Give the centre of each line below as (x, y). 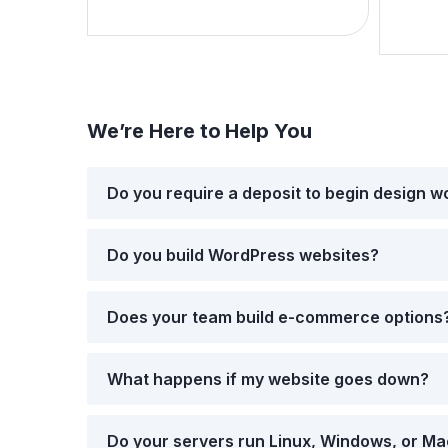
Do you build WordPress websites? (243, 255)
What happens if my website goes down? (268, 379)
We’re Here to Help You (200, 131)
